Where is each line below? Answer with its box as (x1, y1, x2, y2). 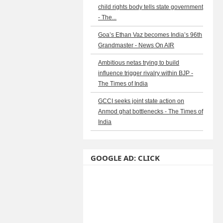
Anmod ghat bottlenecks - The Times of (98, 108, 204, 115)
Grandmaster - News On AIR (98, 42, 175, 49)
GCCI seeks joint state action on (98, 98, 185, 105)
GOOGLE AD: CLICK (91, 153, 160, 163)
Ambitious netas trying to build (98, 59, 180, 66)
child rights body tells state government (98, 3, 204, 10)
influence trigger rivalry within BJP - (98, 70, 194, 77)
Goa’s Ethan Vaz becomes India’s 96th (98, 31, 203, 38)
